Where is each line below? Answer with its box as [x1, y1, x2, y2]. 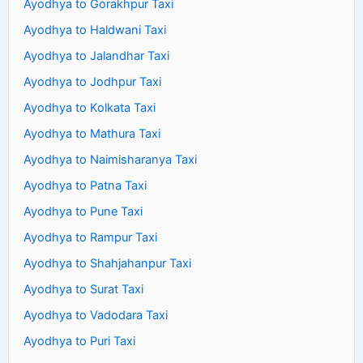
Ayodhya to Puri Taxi [23, 333, 135, 348]
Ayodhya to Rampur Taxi [23, 229, 157, 245]
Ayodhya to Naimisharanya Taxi [23, 152, 197, 167]
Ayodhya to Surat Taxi [23, 281, 143, 297]
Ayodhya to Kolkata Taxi [23, 100, 156, 115]
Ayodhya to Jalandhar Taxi [23, 48, 169, 63]
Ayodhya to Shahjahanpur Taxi [23, 255, 191, 271]
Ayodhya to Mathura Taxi [23, 126, 160, 141]
